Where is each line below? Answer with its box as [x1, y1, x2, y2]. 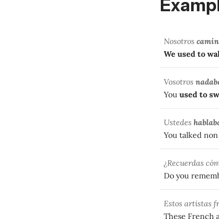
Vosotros [164, 76, 196, 87]
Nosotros [164, 36, 197, 46]
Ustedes [164, 117, 194, 127]
